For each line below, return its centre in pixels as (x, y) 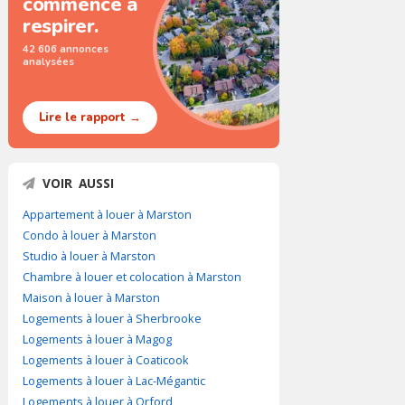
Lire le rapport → (90, 118)
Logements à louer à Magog (97, 339)
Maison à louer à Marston (91, 297)
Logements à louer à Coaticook (106, 360)
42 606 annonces (66, 49)
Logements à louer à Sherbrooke (112, 318)
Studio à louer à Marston (89, 256)
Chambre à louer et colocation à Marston (132, 277)
